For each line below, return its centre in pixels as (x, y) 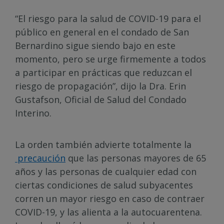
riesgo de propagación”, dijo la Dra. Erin (100, 86)
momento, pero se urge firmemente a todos (110, 59)
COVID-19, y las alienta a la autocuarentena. (108, 212)
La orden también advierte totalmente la (103, 144)
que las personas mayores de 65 (136, 158)
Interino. (33, 113)
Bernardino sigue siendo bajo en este (95, 45)
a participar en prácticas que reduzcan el (103, 72)
